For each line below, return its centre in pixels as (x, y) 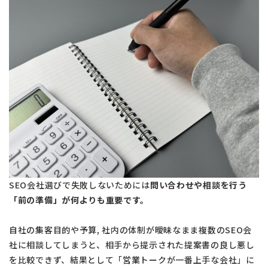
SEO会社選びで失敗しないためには (80, 185)
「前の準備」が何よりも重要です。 (79, 200)
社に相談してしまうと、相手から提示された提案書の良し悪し (132, 244)
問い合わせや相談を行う (198, 185)
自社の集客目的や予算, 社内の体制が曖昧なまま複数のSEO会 (131, 229)
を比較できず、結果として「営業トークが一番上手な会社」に (132, 259)
